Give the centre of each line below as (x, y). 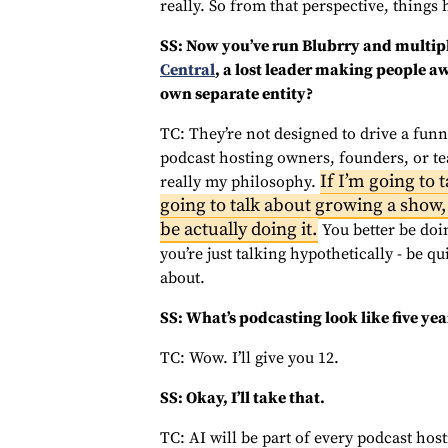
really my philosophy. (240, 182)
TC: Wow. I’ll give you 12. (249, 358)
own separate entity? (236, 94)
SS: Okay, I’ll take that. (242, 398)
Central (187, 70)
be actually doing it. (239, 229)
